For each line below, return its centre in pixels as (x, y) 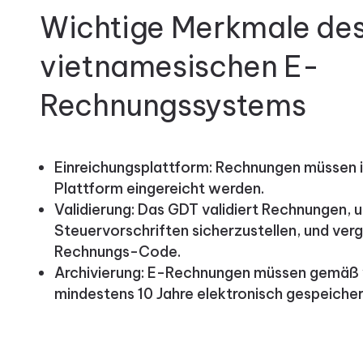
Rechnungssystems (173, 106)
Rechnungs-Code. (117, 252)
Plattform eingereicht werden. (159, 189)
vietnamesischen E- (179, 67)
